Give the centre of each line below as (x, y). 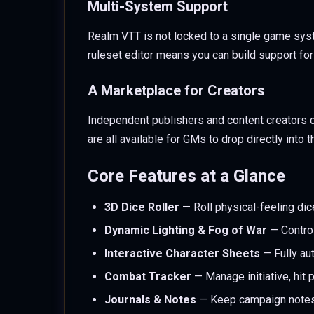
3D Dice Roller (142, 207)
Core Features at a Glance (186, 176)
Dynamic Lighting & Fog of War (186, 230)
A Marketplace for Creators (176, 90)
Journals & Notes (150, 300)
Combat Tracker (148, 277)
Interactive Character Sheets (182, 253)
